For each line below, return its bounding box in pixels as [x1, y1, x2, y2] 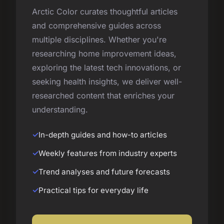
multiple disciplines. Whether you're [32, 34, 166, 45]
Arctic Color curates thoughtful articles [32, 6, 177, 17]
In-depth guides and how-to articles [38, 130, 167, 140]
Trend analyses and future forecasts [38, 167, 170, 177]
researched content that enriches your [32, 90, 174, 101]
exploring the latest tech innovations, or [32, 62, 181, 73]
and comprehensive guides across [32, 20, 161, 31]
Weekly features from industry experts [38, 148, 177, 158]
